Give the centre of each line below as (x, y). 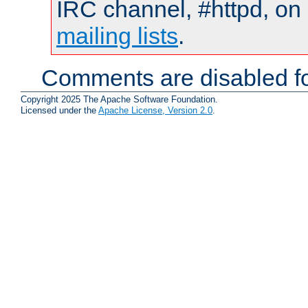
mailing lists (117, 36)
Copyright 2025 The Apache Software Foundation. (119, 99)
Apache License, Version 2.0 (155, 110)
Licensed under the (59, 110)
